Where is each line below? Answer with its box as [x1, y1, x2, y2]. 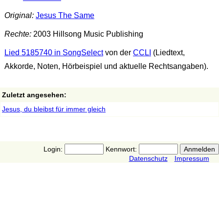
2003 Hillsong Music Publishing [31, 30, 143, 39]
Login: [43, 145, 65, 153]
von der [103, 48, 133, 57]
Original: [4, 11, 34, 20]
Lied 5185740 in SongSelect [4, 48, 103, 57]
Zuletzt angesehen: [2, 90, 66, 99]
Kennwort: [103, 145, 139, 153]
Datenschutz [129, 154, 168, 162]
